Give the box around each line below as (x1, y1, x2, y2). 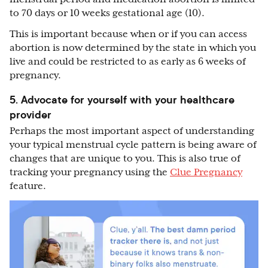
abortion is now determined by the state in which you (10, 42, 256, 54)
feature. (10, 181, 48, 192)
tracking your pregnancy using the (10, 167, 170, 178)
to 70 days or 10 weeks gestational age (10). (10, 8, 205, 19)
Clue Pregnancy (170, 167, 242, 178)
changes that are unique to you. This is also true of (10, 153, 240, 165)
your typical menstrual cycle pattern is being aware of (10, 139, 257, 151)
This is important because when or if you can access (10, 29, 247, 40)
